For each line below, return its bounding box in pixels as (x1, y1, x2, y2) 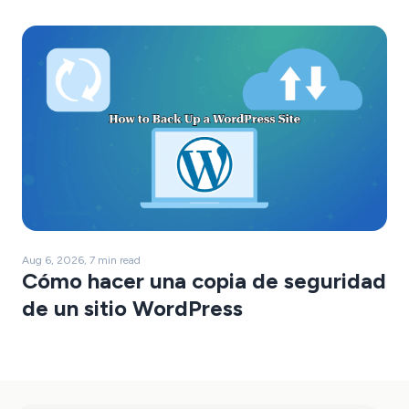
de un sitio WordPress (22, 295, 243, 322)
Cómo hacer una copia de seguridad (22, 267, 386, 295)
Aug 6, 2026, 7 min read (22, 254, 141, 267)
